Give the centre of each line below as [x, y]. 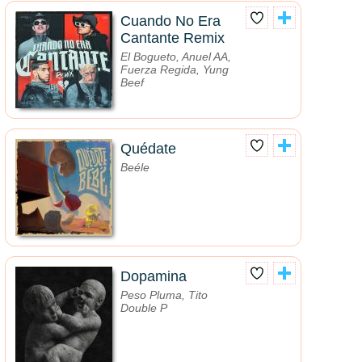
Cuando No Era [170, 21]
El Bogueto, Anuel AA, [176, 57]
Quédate [148, 149]
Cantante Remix [173, 38]
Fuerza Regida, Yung [175, 70]
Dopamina [154, 277]
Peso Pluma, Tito [164, 295]
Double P [144, 308]
